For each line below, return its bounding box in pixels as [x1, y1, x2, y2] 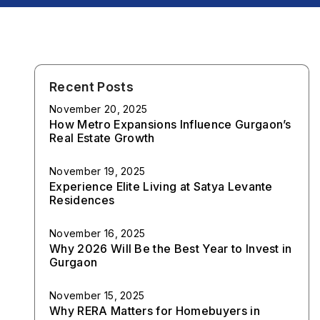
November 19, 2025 [49, 165, 146, 177]
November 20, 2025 [49, 103, 148, 115]
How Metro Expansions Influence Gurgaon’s [49, 117, 291, 131]
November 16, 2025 [49, 227, 146, 239]
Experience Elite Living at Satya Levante [49, 179, 273, 194]
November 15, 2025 [49, 289, 145, 301]
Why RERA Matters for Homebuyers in [49, 304, 260, 318]
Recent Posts [49, 79, 134, 94]
